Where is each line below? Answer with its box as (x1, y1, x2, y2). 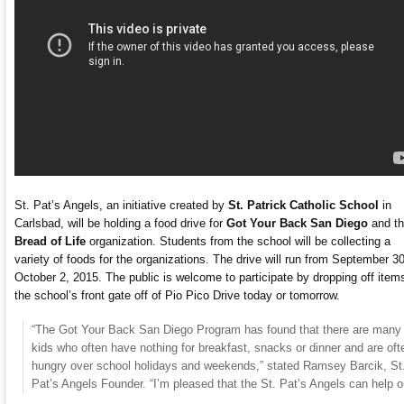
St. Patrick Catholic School (228, 197, 379, 212)
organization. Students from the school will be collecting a (86, 234, 390, 248)
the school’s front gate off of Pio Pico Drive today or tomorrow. (14, 288, 340, 302)
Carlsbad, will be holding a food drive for (14, 216, 226, 230)
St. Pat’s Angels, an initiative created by (14, 197, 228, 212)
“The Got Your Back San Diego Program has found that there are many (31, 322, 401, 336)
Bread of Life (14, 234, 86, 248)
